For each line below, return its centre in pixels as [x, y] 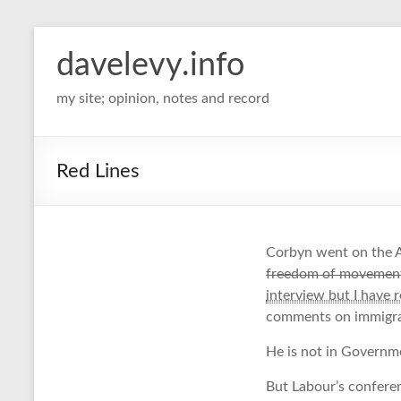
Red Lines [98, 171]
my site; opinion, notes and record [163, 98]
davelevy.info [150, 65]
